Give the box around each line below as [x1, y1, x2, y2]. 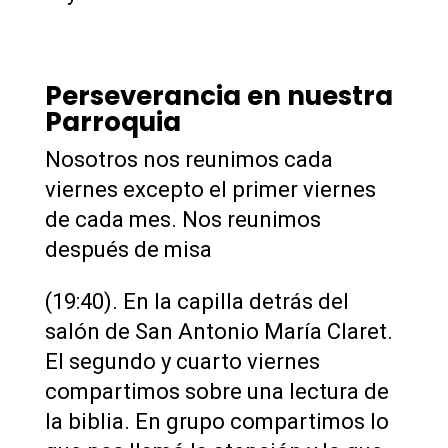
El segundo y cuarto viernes [44, 348, 320, 374]
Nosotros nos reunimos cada [44, 146, 333, 172]
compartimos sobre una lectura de [44, 378, 389, 404]
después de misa [44, 236, 212, 262]
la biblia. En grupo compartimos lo [44, 408, 389, 434]
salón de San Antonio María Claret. [44, 318, 393, 344]
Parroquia [44, 103, 181, 140]
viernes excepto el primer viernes [44, 176, 376, 202]
